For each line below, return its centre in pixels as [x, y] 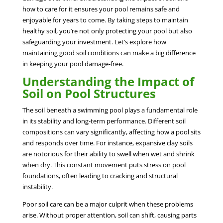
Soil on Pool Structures [89, 93]
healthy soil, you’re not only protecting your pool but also [107, 31]
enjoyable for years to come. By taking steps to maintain [105, 20]
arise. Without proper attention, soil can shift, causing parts [109, 215]
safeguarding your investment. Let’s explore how [94, 42]
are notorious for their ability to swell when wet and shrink [108, 154]
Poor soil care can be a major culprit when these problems [108, 204]
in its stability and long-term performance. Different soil [104, 121]
